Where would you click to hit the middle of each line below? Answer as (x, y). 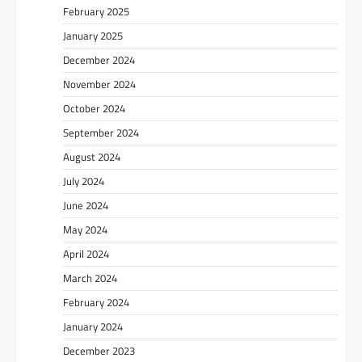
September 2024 (101, 132)
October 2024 (94, 108)
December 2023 (99, 350)
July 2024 (84, 181)
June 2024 (86, 205)
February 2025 (96, 11)
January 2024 (93, 326)
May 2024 (85, 229)
